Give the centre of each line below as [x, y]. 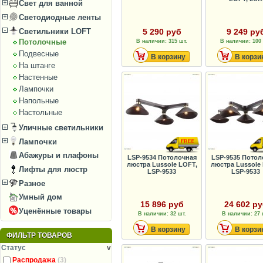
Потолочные [42, 42]
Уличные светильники [60, 128]
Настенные [38, 77]
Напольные [38, 101]
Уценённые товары [54, 211]
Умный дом [40, 197]
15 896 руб [162, 205]
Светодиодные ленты [59, 17]
